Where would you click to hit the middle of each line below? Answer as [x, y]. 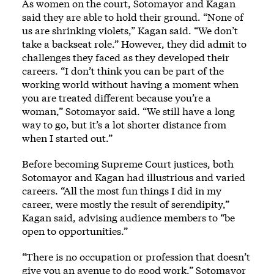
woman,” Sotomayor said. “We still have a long [128, 111]
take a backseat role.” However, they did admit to [134, 43]
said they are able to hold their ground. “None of [133, 17]
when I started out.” [67, 138]
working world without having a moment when [130, 84]
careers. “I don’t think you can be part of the [123, 70]
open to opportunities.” [75, 231]
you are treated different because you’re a [117, 97]
